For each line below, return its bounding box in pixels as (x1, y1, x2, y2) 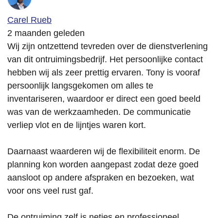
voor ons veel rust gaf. (7, 186, 93, 196)
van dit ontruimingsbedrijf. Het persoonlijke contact (7, 54, 203, 65)
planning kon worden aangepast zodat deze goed (7, 160, 199, 170)
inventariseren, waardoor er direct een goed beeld (7, 94, 200, 104)
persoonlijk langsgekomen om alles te (7, 81, 153, 91)
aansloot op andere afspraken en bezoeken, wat (7, 173, 194, 183)
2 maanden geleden (7, 28, 85, 38)
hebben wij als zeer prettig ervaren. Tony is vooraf (7, 68, 200, 78)
